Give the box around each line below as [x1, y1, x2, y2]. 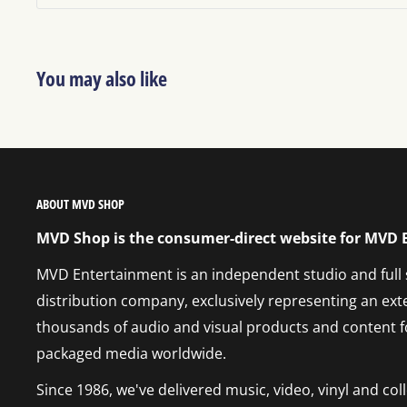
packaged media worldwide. [36, 343, 226, 364]
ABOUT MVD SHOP [36, 195, 124, 213]
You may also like [36, 65, 167, 93]
